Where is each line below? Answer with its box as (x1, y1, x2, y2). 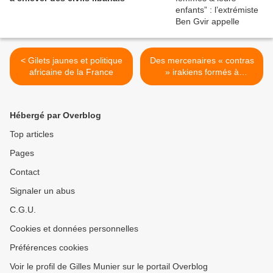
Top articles (10, 129, 54, 140)
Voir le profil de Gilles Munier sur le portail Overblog (10, 261, 208, 272)
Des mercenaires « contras (149, 55, 254, 66)
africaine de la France (29, 67, 113, 77)
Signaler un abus (10, 186, 75, 196)
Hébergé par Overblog (10, 110, 101, 121)
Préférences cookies (10, 243, 88, 253)
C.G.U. (10, 205, 36, 215)
